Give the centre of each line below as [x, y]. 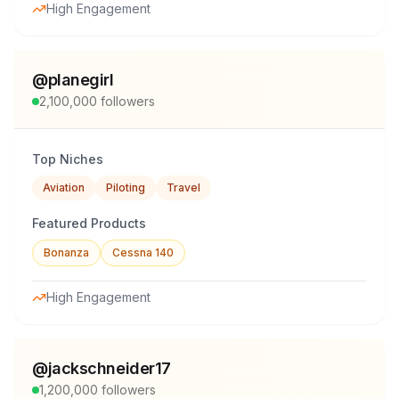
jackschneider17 [109, 368]
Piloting [126, 187]
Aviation [64, 187]
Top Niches [68, 159]
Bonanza [66, 252]
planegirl [81, 80]
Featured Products [89, 223]
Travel [183, 187]
